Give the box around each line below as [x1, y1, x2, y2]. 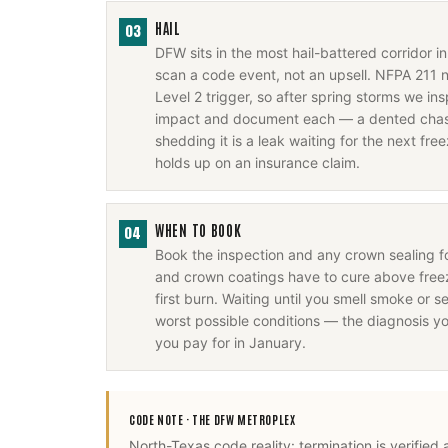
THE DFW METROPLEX [192, 411, 296, 427]
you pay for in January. [155, 334, 306, 351]
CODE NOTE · [129, 411, 193, 427]
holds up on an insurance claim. [155, 154, 360, 171]
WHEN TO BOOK [155, 221, 242, 239]
